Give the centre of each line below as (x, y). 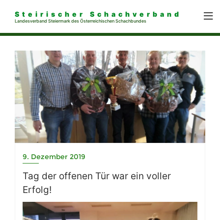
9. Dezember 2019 (54, 157)
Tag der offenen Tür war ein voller (97, 176)
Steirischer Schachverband (98, 14)
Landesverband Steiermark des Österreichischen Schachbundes (81, 21)
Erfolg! (37, 190)
